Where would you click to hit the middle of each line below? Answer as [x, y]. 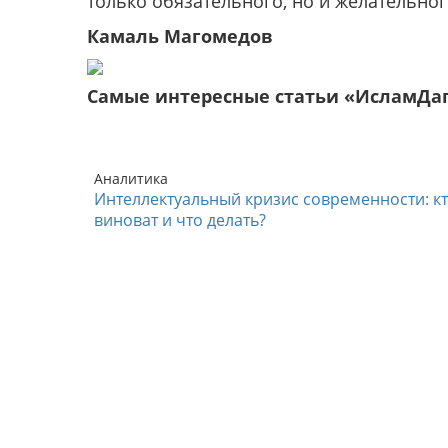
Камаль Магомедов [180, 36]
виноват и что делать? [180, 220]
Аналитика [131, 179]
